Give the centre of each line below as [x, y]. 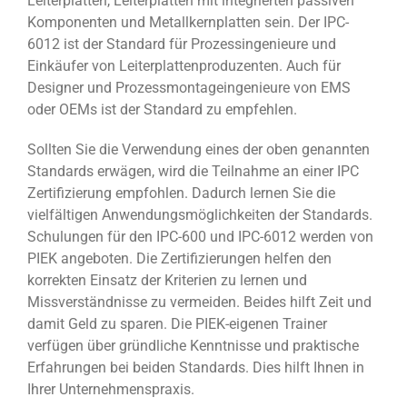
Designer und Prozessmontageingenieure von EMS [189, 87]
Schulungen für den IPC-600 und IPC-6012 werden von [200, 236]
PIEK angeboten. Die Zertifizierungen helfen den [179, 258]
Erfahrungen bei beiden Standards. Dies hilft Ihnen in [196, 367]
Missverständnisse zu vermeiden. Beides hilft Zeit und [199, 302]
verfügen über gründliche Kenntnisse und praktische [193, 345]
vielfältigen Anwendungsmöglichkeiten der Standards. [200, 214]
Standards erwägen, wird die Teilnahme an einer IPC [193, 171]
